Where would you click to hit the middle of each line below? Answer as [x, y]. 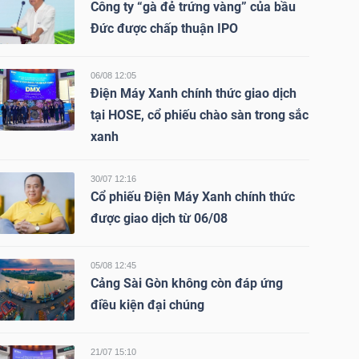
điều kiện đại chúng [147, 305]
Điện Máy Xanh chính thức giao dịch [193, 93]
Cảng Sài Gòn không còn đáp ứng [186, 283]
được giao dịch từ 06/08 [159, 218]
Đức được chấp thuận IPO [164, 28]
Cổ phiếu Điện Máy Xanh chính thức [192, 197]
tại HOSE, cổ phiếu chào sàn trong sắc [199, 115]
